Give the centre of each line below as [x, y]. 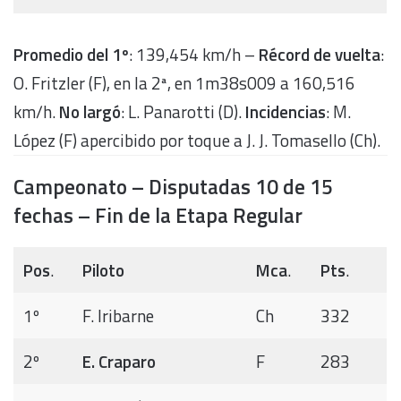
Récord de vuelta [320, 54]
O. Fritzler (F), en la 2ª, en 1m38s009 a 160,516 [184, 82]
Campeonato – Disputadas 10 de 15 [173, 186]
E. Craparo [119, 361]
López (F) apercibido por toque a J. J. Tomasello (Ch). [197, 140]
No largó [90, 111]
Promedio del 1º [71, 54]
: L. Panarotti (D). [183, 111]
